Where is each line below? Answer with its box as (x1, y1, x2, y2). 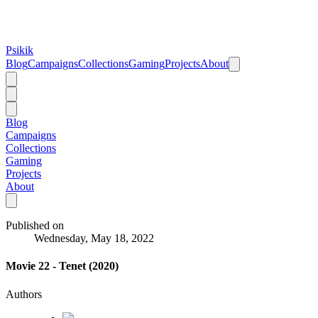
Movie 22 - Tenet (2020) (6, 260, 119, 273)
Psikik (6, 44, 33, 56)
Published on (6, 219, 64, 231)
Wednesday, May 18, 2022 (34, 232, 154, 244)
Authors (6, 287, 42, 300)
